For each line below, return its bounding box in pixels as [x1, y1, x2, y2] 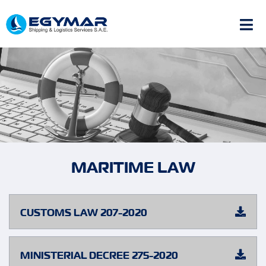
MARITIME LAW [71, 158, 195, 178]
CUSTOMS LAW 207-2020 [20, 207, 147, 220]
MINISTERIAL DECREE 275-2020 [20, 249, 178, 262]
